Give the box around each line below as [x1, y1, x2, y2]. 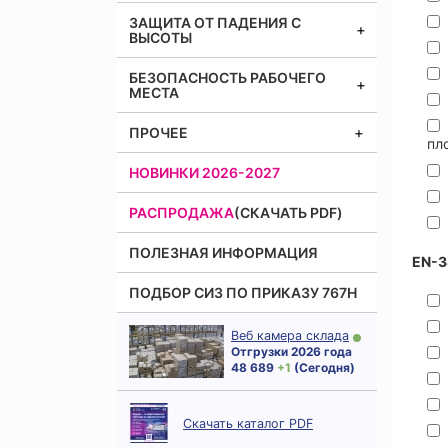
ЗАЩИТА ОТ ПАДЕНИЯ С [129, 14, 301, 31]
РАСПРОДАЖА [129, 204, 234, 221]
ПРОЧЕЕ [129, 124, 188, 141]
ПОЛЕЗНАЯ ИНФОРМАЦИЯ [129, 244, 318, 261]
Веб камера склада [231, 328, 349, 343]
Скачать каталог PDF [183, 415, 313, 431]
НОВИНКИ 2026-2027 [129, 164, 280, 181]
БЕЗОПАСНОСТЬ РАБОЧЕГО [129, 69, 326, 86]
